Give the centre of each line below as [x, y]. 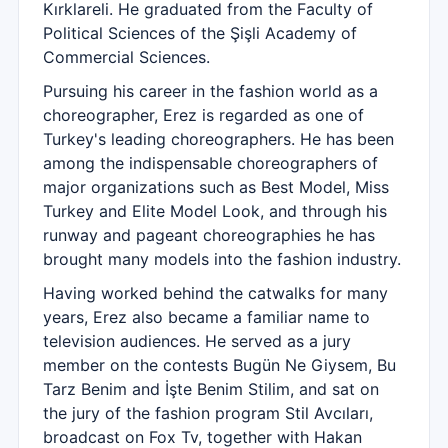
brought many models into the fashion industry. [222, 259]
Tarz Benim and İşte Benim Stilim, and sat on [211, 389]
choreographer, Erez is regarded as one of [203, 115]
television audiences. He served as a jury [197, 341]
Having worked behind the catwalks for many [215, 293]
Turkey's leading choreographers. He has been [218, 139]
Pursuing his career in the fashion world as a [210, 91]
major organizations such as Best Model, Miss [216, 187]
